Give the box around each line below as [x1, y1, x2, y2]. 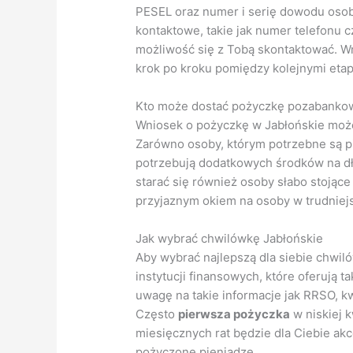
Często [136, 307, 179, 322]
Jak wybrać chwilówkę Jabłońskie [136, 231, 324, 247]
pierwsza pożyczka [178, 307, 291, 322]
